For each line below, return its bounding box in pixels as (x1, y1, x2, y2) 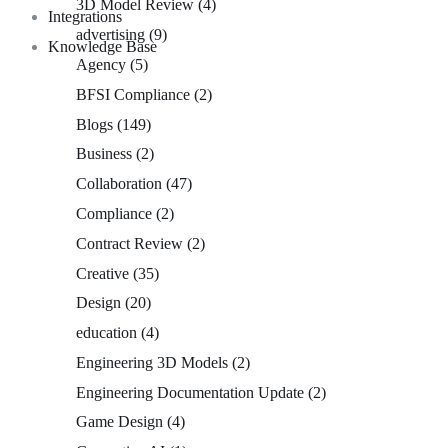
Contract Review (76, 234, 183, 252)
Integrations (48, 8, 123, 26)
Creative (76, 264, 129, 282)
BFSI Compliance (76, 85, 190, 103)
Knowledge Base (48, 38, 158, 56)
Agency (76, 55, 126, 73)
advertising (76, 26, 145, 44)
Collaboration (76, 175, 162, 193)
